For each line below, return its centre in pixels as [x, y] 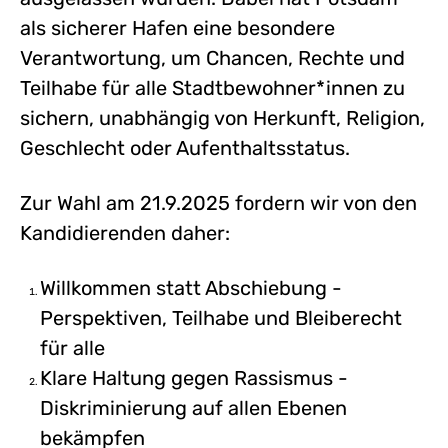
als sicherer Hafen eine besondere [177, 28]
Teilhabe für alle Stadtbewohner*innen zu [212, 88]
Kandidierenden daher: [125, 233]
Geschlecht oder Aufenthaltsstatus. [185, 148]
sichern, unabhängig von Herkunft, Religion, [222, 118]
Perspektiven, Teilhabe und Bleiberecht [221, 318]
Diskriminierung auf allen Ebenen [193, 408]
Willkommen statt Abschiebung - [191, 288]
